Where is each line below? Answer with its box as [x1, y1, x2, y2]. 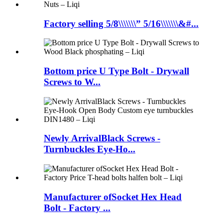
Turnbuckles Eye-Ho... [44, 144, 135, 155]
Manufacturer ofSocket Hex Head [44, 191, 182, 202]
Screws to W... [44, 77, 101, 88]
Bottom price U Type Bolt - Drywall [44, 66, 189, 77]
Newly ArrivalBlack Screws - [44, 133, 160, 144]
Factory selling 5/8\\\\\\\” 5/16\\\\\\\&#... [44, 18, 199, 29]
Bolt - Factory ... [44, 202, 111, 213]
